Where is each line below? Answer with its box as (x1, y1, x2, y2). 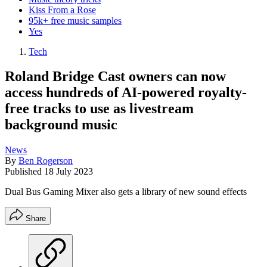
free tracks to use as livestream (5, 101, 194, 117)
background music (5, 117, 117, 133)
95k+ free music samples (29, 15, 122, 26)
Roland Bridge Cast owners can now (5, 69, 226, 85)
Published (5, 166, 44, 177)
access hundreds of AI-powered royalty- (5, 85, 247, 101)
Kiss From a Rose (29, 4, 96, 15)
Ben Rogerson (18, 156, 73, 166)
